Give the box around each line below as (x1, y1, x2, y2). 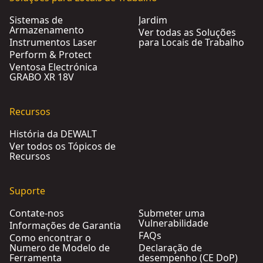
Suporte (9, 184, 45, 197)
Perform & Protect (9, 48, 92, 61)
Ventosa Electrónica (9, 60, 97, 73)
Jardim (139, 14, 167, 26)
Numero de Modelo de (9, 241, 110, 254)
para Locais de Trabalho (139, 36, 244, 49)
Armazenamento (9, 23, 84, 36)
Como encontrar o (9, 231, 91, 244)
